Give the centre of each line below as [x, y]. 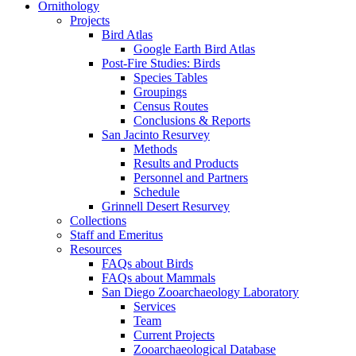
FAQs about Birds [147, 264]
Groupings [160, 92]
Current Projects [174, 335]
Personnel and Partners [191, 178]
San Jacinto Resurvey [156, 135]
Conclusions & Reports [192, 121]
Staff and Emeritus [116, 235]
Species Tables [170, 78]
